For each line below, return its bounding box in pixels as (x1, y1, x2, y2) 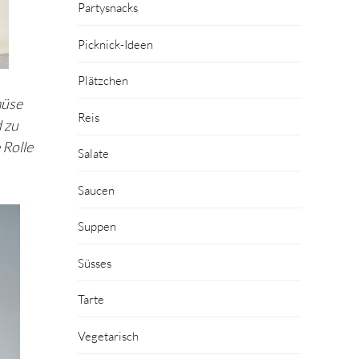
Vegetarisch (78, 328, 139, 343)
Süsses (78, 255, 112, 270)
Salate (78, 146, 110, 161)
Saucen (78, 182, 115, 197)
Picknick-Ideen (78, 36, 154, 51)
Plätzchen (78, 73, 129, 88)
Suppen (78, 219, 117, 234)
